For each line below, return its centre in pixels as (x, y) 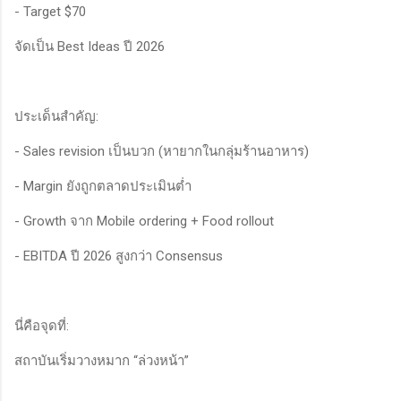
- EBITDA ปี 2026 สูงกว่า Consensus (119, 256)
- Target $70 (50, 11)
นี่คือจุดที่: (42, 325)
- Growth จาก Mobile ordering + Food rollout (144, 221)
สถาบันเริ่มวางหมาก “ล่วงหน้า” (102, 360)
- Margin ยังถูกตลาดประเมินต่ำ (103, 186)
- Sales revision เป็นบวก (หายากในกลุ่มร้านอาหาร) (162, 151)
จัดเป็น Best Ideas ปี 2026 (90, 46)
